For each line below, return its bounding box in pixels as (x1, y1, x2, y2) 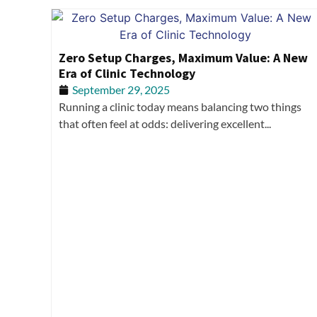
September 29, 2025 (72, 83, 170, 96)
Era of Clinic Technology (59, 65, 195, 81)
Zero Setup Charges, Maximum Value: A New (59, 50, 308, 66)
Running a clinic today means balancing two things (59, 100, 301, 113)
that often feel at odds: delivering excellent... (59, 117, 271, 130)
